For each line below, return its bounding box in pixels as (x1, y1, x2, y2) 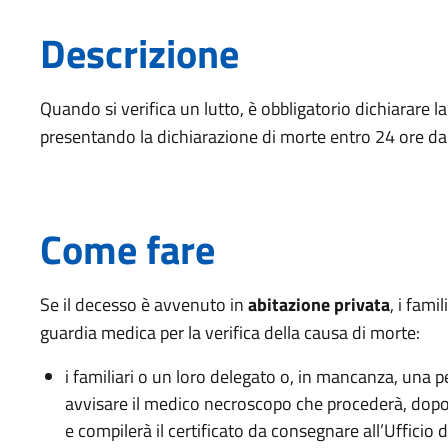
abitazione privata (248, 291, 390, 318)
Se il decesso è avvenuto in (40, 291, 248, 318)
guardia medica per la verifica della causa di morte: (40, 319, 420, 346)
